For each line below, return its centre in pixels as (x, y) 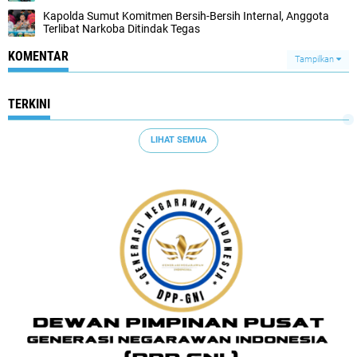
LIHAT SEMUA (178, 140)
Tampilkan (316, 59)
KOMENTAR (38, 56)
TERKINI (29, 104)
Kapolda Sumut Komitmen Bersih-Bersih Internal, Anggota (186, 16)
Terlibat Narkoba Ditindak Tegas (122, 28)
